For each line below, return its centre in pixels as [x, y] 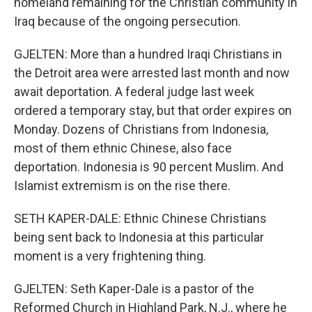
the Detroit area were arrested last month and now [152, 73]
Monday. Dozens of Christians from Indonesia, [141, 129]
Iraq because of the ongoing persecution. [127, 21]
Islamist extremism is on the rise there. [122, 186]
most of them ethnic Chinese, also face [123, 148]
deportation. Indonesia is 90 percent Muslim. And [149, 167]
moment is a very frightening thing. [110, 256]
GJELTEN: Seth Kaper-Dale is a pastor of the [134, 289]
